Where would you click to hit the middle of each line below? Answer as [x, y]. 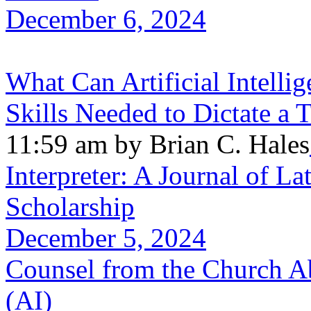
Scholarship [70, 206]
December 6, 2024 [106, 19]
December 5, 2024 [106, 237]
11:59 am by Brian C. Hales [158, 144]
